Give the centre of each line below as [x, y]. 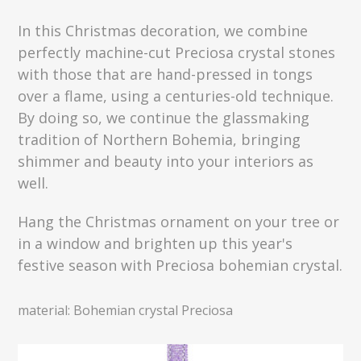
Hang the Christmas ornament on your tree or [179, 222]
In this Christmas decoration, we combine [163, 30]
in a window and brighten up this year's [156, 244]
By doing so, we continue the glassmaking [164, 117]
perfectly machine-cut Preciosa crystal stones [177, 52]
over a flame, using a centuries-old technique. [176, 95]
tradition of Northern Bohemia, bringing [160, 139]
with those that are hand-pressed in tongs [166, 74]
